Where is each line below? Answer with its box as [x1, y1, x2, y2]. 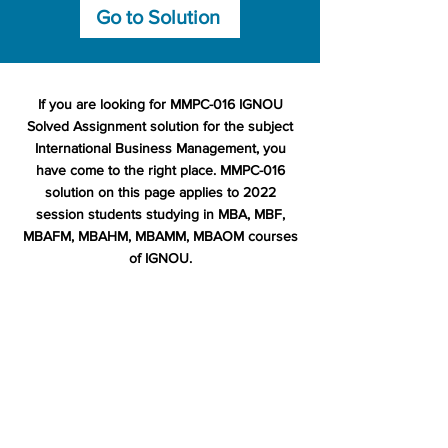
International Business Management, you [34, 140, 286, 156]
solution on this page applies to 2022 [44, 184, 276, 200]
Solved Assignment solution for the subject [27, 118, 293, 134]
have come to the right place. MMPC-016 [35, 162, 285, 178]
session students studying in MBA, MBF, [35, 206, 285, 222]
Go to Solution [96, 6, 220, 28]
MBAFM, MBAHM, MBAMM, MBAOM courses [22, 228, 298, 244]
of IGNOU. [128, 250, 192, 266]
